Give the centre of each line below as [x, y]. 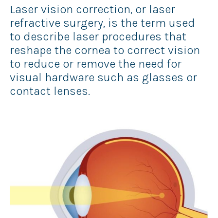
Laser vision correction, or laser [92, 9]
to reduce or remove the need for [96, 64]
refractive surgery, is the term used [102, 23]
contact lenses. [50, 91]
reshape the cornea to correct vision [105, 50]
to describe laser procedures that [98, 36]
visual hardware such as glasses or [103, 77]
